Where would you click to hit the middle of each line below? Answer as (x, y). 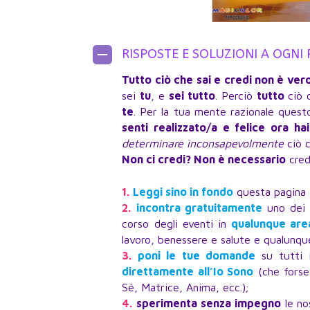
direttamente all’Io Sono (188, 271)
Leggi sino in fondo (183, 192)
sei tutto (192, 95)
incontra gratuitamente (199, 208)
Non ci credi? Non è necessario (204, 159)
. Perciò (236, 95)
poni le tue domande (197, 255)
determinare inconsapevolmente (203, 143)
